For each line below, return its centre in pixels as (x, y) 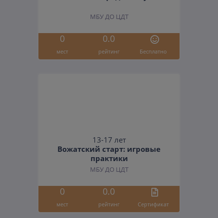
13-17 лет (109, 140)
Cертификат (154, 204)
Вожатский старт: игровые (109, 149)
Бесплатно (154, 51)
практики (109, 158)
